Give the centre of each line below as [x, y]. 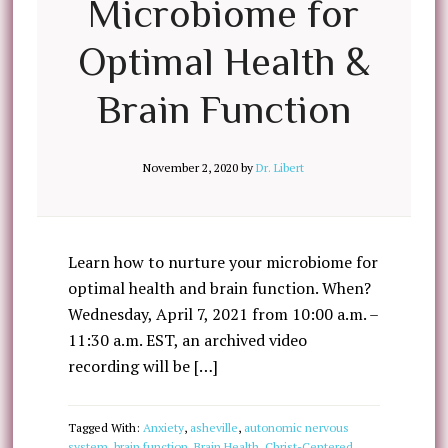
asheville [213, 427]
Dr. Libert [280, 167]
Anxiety [163, 427]
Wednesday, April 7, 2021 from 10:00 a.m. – [222, 314]
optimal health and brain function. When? [219, 288]
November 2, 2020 [191, 167]
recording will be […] [142, 366]
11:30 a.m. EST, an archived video [187, 340]
